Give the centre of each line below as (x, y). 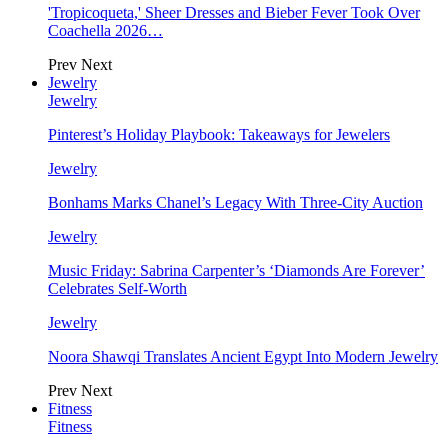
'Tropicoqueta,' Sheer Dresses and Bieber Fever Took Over (234, 13)
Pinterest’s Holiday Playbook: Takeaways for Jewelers (219, 135)
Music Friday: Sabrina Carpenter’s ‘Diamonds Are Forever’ (236, 271)
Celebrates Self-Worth (117, 289)
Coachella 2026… (105, 31)
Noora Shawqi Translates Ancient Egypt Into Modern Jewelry (243, 357)
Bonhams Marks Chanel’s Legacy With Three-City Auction (235, 203)
